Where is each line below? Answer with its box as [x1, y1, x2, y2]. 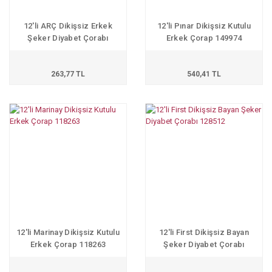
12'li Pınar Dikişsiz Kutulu [157, 21, 251, 30]
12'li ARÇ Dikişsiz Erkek [23, 21, 113, 30]
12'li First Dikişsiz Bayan [159, 228, 249, 237]
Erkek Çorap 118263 [30, 240, 106, 249]
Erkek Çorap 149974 [166, 33, 242, 42]
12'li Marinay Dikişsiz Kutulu [16, 228, 120, 237]
